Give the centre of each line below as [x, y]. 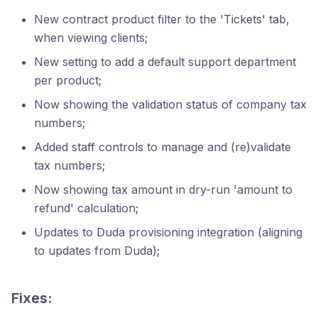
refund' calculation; [86, 208]
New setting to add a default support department [165, 62]
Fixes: [32, 298]
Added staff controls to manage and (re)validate [163, 147]
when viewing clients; [91, 38]
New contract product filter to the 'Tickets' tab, [162, 19]
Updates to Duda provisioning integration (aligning [168, 232]
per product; [68, 80]
